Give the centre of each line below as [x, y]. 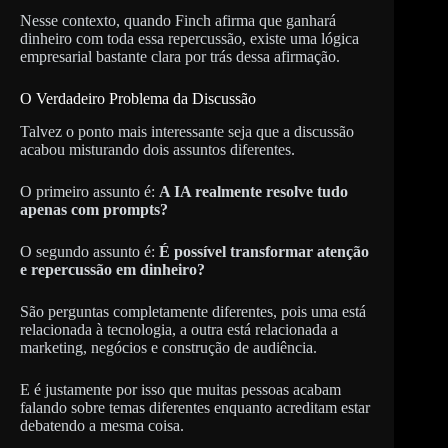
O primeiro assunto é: [89, 192]
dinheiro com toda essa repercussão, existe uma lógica [189, 39]
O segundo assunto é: [89, 252]
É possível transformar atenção [264, 252]
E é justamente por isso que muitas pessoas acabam [180, 390]
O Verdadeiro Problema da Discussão [138, 99]
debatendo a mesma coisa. [102, 426]
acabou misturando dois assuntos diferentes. [157, 150]
